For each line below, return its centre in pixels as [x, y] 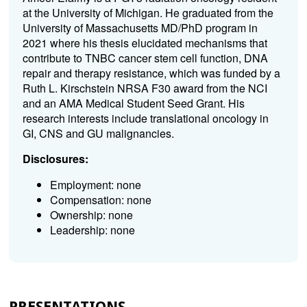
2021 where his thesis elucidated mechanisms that [145, 43]
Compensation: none [100, 200]
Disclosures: [55, 159]
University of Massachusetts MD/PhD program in [140, 28]
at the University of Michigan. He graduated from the [148, 13]
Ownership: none [91, 215]
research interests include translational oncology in [145, 118]
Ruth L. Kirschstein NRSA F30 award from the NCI [145, 88]
